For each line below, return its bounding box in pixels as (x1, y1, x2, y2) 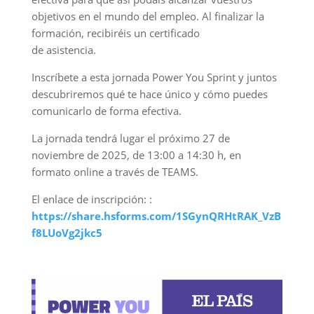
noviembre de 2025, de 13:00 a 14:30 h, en (31, 148, 241, 162)
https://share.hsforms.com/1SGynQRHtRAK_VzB (31, 209, 281, 223)
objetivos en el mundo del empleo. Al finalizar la (31, 9, 264, 23)
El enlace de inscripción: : (31, 192, 152, 206)
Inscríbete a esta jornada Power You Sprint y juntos (31, 70, 277, 84)
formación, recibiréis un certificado (31, 26, 200, 40)
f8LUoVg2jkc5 (31, 226, 102, 240)
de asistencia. (31, 43, 96, 57)
